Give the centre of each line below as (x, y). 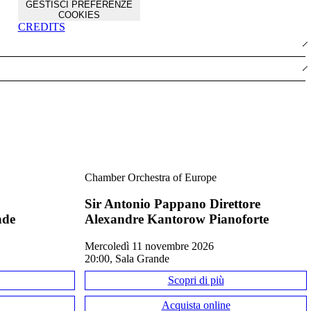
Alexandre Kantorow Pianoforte (177, 219)
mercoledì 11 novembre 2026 (154, 246)
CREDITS (41, 27)
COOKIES (79, 15)
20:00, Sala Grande (127, 258)
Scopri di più (196, 280)
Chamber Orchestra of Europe (151, 177)
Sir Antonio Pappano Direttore (173, 204)
